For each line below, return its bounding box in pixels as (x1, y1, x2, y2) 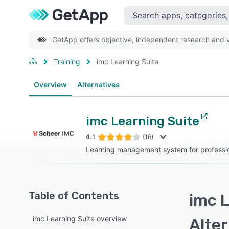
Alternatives (77, 80, 120, 89)
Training (54, 57, 80, 66)
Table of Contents (29, 190, 119, 202)
